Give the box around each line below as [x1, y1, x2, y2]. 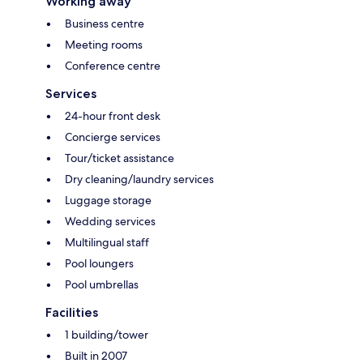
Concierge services [65, 130, 160, 145]
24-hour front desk [65, 109, 160, 124]
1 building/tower [65, 327, 148, 343]
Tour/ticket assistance [65, 151, 174, 166]
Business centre [65, 16, 144, 32]
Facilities [45, 305, 98, 321]
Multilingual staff [65, 235, 149, 250]
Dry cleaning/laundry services [65, 172, 214, 187]
